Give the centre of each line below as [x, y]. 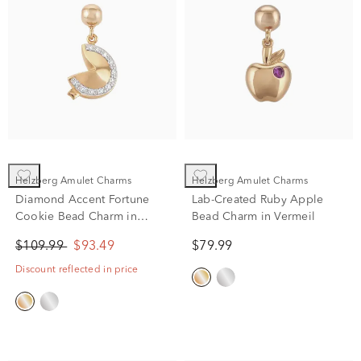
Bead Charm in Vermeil [254, 216]
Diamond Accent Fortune [83, 199]
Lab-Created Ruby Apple [258, 199]
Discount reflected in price [77, 270]
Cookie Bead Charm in [76, 216]
